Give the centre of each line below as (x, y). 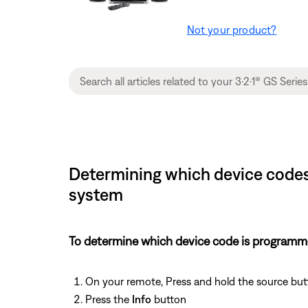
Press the (109, 299)
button (169, 299)
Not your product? (232, 29)
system (96, 194)
